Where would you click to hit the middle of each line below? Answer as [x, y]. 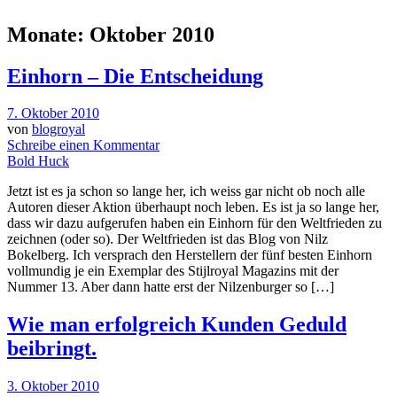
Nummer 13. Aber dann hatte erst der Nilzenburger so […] [171, 287]
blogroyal [58, 129]
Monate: [48, 34]
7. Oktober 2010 [53, 113]
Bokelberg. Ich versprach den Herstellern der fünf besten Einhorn [190, 255]
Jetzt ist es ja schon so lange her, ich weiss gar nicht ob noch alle [186, 191]
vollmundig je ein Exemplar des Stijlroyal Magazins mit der [173, 271]
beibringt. [52, 349]
